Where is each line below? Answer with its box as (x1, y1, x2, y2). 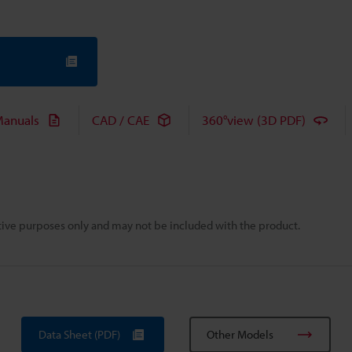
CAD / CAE (92, 112, 149, 128)
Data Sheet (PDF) (38, 327, 120, 343)
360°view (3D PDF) (202, 112, 306, 128)
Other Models (207, 327, 273, 343)
